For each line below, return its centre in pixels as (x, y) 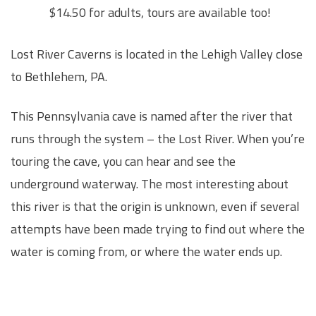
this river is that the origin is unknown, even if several (155, 206)
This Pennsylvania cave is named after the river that (152, 116)
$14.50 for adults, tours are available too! (160, 13)
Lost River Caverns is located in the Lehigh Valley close (157, 54)
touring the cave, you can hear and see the (123, 161)
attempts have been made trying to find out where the (158, 229)
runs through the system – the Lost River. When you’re (158, 138)
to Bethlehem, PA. (59, 77)
